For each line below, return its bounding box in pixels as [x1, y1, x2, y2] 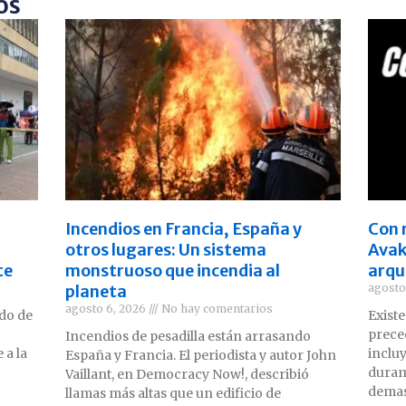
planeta [65, 280, 128, 302]
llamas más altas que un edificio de [65, 384, 282, 401]
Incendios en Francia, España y [65, 217, 303, 239]
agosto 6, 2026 [65, 301, 150, 315]
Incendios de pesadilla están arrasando [65, 327, 312, 344]
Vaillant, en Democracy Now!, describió [65, 365, 310, 382]
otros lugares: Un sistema [65, 238, 267, 260]
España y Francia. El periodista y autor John [65, 346, 337, 363]
